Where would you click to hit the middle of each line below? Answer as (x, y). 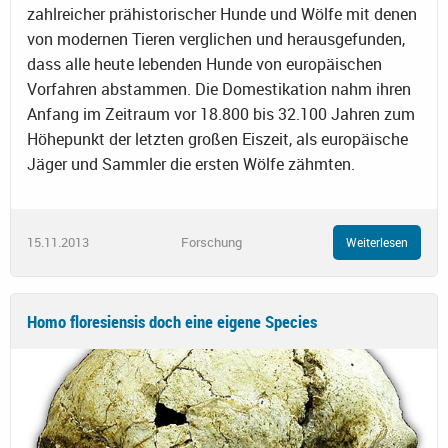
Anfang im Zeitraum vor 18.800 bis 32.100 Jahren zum (221, 114)
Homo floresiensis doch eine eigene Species (172, 321)
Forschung (211, 241)
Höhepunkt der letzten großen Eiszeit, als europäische (217, 139)
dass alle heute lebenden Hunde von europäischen (204, 64)
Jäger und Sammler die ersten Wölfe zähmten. (191, 164)
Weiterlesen (377, 242)
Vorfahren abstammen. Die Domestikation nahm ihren (219, 89)
